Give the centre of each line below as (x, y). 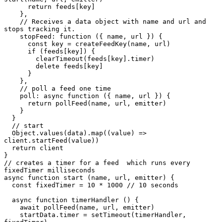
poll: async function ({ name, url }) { (12, 96)
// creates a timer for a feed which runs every (97, 163)
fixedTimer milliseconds (50, 170)
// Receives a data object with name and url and (12, 21)
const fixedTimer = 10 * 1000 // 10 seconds (8, 185)
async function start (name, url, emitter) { (89, 177)
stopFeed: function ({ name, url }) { (12, 36)
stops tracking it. (40, 29)
